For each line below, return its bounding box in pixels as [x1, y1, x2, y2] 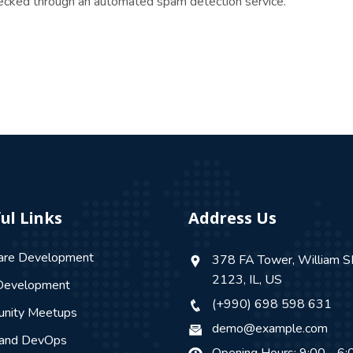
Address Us [188, 207, 277, 229]
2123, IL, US [212, 271, 282, 288]
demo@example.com [212, 320, 328, 337]
